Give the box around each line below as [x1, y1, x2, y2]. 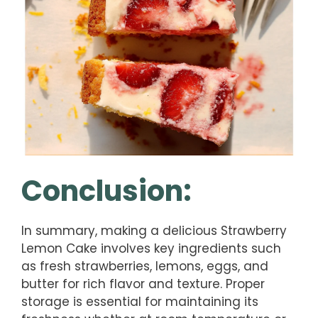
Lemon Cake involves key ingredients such [21, 239, 281, 257]
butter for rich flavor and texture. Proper [21, 275, 265, 292]
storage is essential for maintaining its [21, 292, 258, 310]
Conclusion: [21, 170, 192, 211]
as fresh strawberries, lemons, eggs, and [21, 257, 268, 275]
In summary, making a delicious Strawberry [21, 221, 287, 239]
